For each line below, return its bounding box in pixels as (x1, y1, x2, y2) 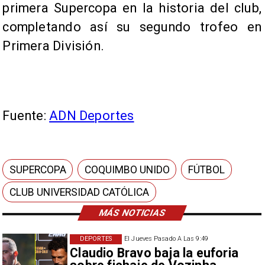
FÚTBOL (188, 163, 225, 176)
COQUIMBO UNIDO (85, 163, 170, 176)
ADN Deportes (49, 108, 134, 124)
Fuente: (2, 108, 50, 124)
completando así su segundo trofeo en (2, 20, 261, 35)
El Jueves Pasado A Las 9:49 (124, 235, 208, 243)
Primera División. (2, 38, 104, 54)
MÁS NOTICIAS (97, 207, 167, 218)
